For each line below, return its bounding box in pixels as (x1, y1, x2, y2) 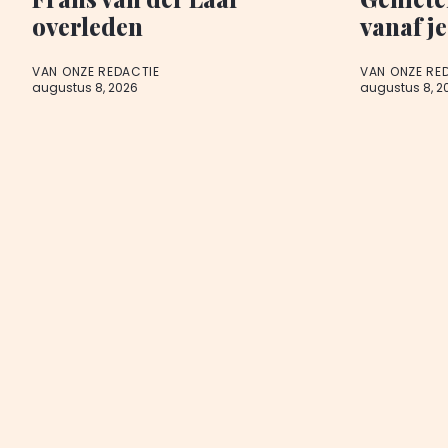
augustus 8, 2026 (32, 79, 138, 97)
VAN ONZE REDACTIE (32, 63, 160, 81)
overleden (32, 10, 143, 43)
